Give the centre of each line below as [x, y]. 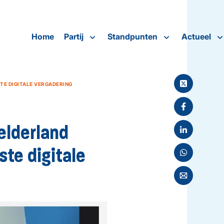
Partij [73, 37]
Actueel [196, 37]
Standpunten [132, 37]
